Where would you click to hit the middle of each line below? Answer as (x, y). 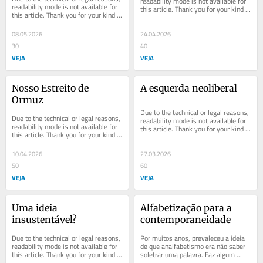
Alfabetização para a (186, 208)
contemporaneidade (186, 219)
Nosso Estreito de (50, 88)
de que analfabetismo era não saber (193, 246)
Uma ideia (35, 208)
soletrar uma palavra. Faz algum (188, 254)
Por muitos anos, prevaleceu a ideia (193, 238)
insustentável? (45, 219)
